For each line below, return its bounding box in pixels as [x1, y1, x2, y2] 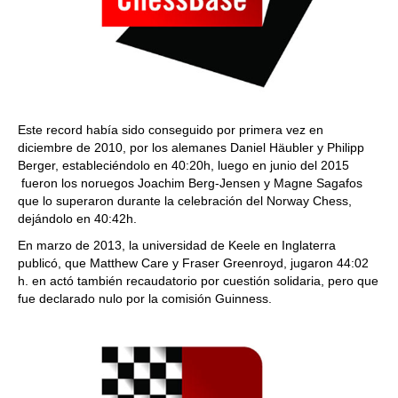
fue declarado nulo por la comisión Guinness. [18, 291, 272, 306]
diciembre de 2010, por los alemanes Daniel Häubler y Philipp [18, 140, 364, 155]
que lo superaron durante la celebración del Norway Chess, [18, 194, 352, 208]
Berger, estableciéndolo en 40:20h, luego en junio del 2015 [18, 158, 349, 172]
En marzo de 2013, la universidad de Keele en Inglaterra [18, 238, 336, 252]
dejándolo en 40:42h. [18, 211, 137, 226]
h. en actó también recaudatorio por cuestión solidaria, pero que [18, 274, 378, 288]
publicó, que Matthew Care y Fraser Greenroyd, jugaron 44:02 [18, 256, 369, 270]
